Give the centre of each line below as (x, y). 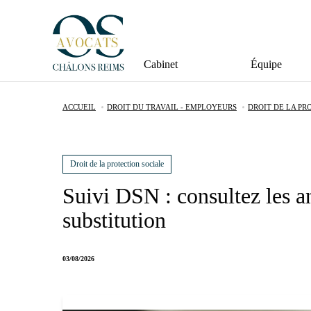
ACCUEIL (79, 107)
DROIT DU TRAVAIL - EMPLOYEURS (172, 107)
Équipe (266, 64)
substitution (114, 220)
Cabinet (161, 64)
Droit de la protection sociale (117, 163)
